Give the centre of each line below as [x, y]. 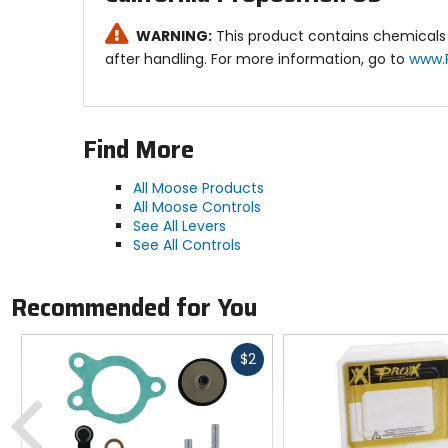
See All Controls [186, 244]
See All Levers [179, 225]
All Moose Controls [196, 206]
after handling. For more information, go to [256, 58]
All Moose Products [198, 187]
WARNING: [174, 35]
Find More [138, 149]
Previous [74, 392]
